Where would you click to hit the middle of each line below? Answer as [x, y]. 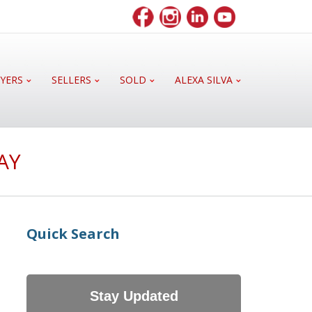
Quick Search [73, 234]
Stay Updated [134, 296]
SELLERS [71, 80]
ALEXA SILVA [204, 80]
